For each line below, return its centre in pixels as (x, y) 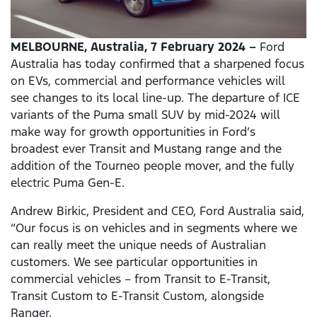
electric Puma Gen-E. (68, 183)
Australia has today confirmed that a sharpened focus (157, 64)
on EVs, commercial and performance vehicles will (148, 81)
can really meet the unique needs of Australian (138, 245)
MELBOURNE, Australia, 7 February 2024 (128, 47)
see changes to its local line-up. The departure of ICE (155, 98)
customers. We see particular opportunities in (134, 262)
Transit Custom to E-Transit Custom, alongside (137, 296)
